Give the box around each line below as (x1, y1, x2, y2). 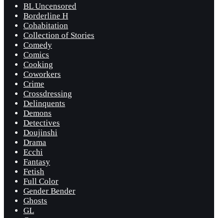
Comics (23, 50, 49, 59)
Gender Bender (23, 186, 75, 196)
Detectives (23, 118, 60, 127)
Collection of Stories (23, 30, 94, 40)
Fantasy (23, 157, 50, 166)
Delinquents (23, 98, 65, 108)
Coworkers (23, 69, 61, 79)
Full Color (23, 176, 58, 186)
